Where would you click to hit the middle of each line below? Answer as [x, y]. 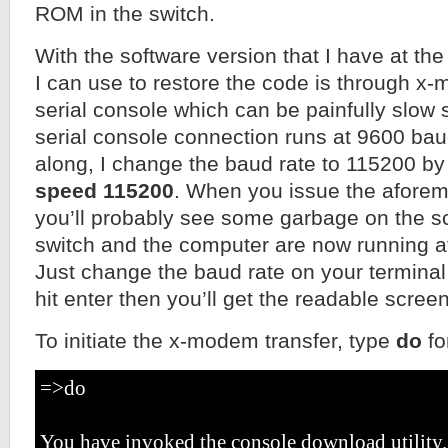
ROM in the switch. [125, 14]
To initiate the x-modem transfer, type [215, 341]
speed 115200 [104, 191]
